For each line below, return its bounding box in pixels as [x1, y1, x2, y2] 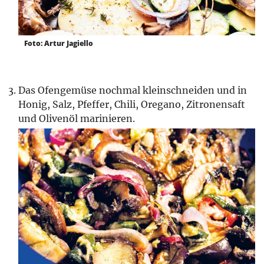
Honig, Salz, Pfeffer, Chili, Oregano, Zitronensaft [18, 98, 245, 110]
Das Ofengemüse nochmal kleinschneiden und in [18, 84, 247, 96]
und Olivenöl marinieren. [18, 112, 135, 124]
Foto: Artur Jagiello [24, 38, 93, 48]
